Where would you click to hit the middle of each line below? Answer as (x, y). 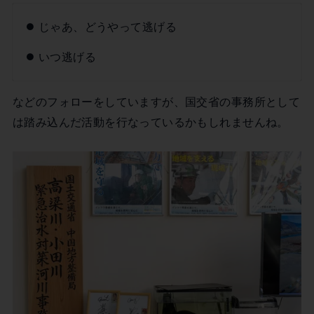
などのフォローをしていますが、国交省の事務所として (156, 102)
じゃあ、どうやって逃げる (107, 27)
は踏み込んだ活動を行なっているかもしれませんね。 (150, 122)
